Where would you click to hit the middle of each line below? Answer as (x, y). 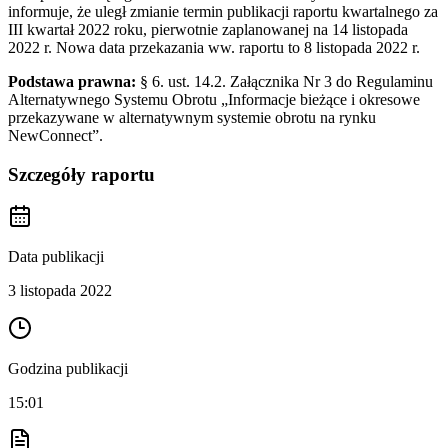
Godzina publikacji (68, 369)
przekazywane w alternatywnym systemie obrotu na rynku (192, 117)
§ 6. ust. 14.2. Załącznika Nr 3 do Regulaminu (284, 81)
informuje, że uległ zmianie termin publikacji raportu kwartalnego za (223, 11)
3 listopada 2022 (60, 291)
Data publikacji (56, 257)
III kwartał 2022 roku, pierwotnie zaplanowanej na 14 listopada (208, 29)
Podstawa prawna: (72, 81)
